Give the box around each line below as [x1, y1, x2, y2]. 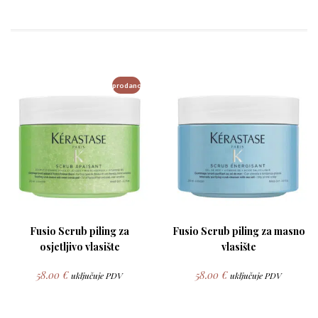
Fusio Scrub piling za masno [172, 224, 305, 238]
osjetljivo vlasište [39, 240, 120, 254]
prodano [112, 81, 142, 90]
